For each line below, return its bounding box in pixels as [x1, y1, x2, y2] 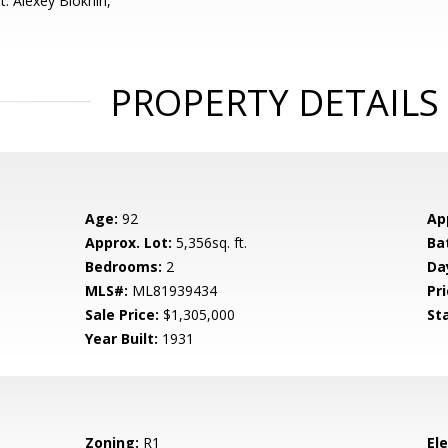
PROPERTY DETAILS [109, 78, 439, 127]
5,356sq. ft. [172, 233, 248, 252]
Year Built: [85, 329, 159, 348]
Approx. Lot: [85, 233, 173, 252]
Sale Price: [85, 305, 160, 324]
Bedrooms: [85, 257, 163, 276]
